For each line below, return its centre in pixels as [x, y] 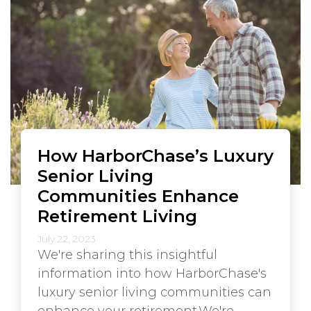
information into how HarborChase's [152, 274]
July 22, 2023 [67, 239]
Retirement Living [117, 216]
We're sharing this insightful [127, 255]
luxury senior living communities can [154, 292]
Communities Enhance [138, 196]
